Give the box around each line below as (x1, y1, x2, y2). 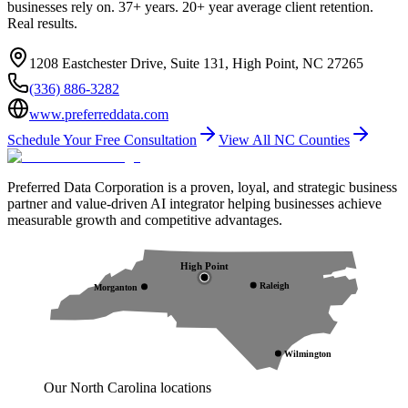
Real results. (7, 15, 77, 32)
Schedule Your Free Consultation (7, 132, 197, 148)
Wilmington (284, 348, 332, 359)
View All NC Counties (219, 132, 350, 148)
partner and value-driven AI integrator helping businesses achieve (7, 196, 382, 212)
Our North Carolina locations (44, 379, 211, 395)
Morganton (94, 281, 138, 292)
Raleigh (260, 280, 291, 291)
